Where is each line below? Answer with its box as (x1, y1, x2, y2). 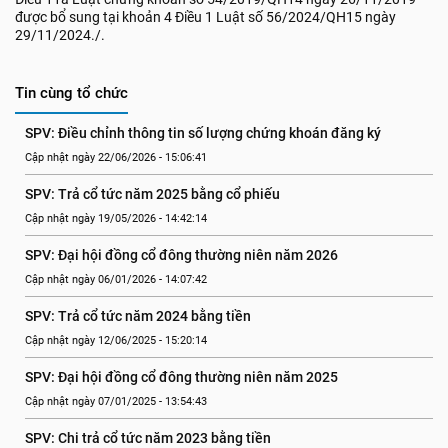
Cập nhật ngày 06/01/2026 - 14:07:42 (25, 273, 207, 286)
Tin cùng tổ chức (15, 84, 128, 102)
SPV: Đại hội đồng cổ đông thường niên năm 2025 (25, 369, 338, 385)
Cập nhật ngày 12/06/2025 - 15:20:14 (25, 334, 207, 347)
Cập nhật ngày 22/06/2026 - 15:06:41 (25, 151, 207, 164)
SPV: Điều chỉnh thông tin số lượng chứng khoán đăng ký (25, 125, 381, 141)
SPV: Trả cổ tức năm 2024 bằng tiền (25, 308, 251, 324)
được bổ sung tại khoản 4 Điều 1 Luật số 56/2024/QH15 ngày (15, 9, 396, 25)
